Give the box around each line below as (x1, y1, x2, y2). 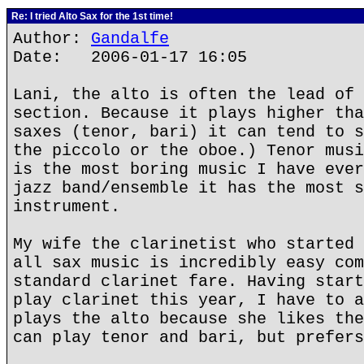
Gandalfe (91, 29, 169, 48)
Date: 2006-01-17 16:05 (13, 48, 247, 67)
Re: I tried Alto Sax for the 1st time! (9, 11, 173, 22)
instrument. (13, 197, 120, 216)
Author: (13, 29, 91, 48)
